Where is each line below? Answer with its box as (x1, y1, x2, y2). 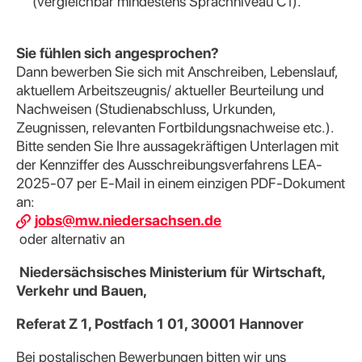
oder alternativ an (16, 230, 124, 247)
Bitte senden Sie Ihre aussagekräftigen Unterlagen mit (16, 137, 339, 154)
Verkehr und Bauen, (16, 282, 147, 299)
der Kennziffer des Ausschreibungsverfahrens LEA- (16, 156, 322, 173)
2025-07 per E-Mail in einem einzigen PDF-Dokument (16, 175, 345, 192)
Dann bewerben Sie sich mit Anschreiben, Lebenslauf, (16, 63, 338, 80)
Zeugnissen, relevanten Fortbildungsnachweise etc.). (16, 119, 334, 136)
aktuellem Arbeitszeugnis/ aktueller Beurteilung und (16, 82, 324, 99)
